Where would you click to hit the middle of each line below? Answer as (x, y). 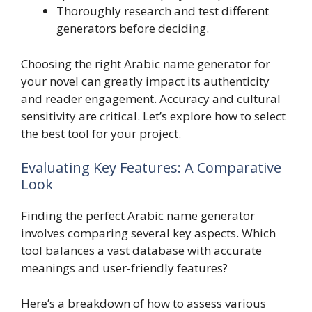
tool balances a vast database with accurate (141, 251)
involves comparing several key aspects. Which (148, 233)
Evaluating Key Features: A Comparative (151, 168)
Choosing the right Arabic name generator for (146, 63)
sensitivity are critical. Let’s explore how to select (153, 116)
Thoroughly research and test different (163, 11)
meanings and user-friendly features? (124, 268)
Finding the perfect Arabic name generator (138, 216)
